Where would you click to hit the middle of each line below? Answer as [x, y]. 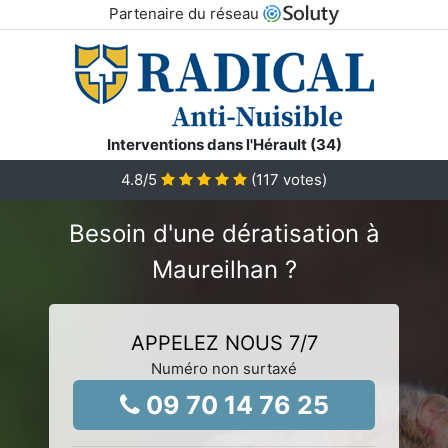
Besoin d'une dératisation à [224, 233]
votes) [303, 179]
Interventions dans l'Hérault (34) [224, 144]
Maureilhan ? [224, 269]
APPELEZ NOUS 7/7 [224, 342]
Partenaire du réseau [185, 13]
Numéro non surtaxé [224, 368]
